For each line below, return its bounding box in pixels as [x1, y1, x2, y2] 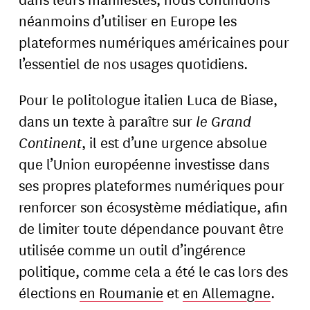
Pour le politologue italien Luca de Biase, [19, 88, 278, 109]
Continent [19, 131, 82, 153]
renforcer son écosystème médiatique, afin [19, 195, 289, 217]
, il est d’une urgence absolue [82, 131, 268, 152]
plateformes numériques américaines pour [19, 30, 290, 52]
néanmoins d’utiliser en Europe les [19, 9, 237, 30]
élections [19, 281, 80, 302]
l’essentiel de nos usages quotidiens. [19, 52, 249, 73]
